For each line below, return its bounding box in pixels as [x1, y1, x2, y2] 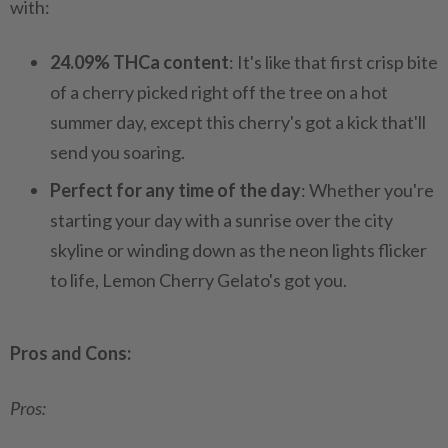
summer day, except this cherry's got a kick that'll [50, 111, 426, 133]
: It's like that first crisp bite [229, 51, 438, 73]
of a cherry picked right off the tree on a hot [50, 81, 388, 103]
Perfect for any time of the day [50, 179, 301, 201]
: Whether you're [301, 179, 434, 201]
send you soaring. [50, 141, 185, 163]
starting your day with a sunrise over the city [50, 209, 393, 231]
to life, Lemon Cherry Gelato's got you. [50, 269, 347, 291]
